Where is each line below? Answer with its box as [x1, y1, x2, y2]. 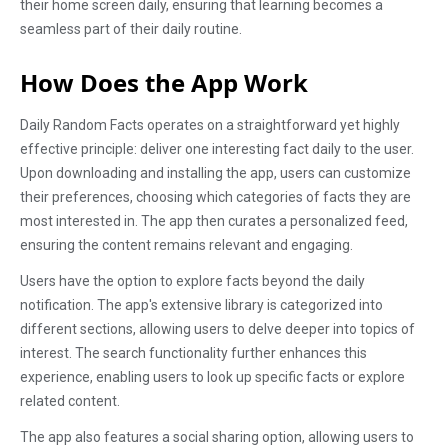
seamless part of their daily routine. [20, 21, 242, 37]
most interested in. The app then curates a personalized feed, [20, 213, 408, 229]
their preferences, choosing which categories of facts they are [20, 189, 411, 205]
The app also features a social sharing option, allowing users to [20, 429, 414, 445]
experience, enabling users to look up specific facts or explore [20, 369, 405, 385]
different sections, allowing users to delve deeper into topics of [20, 321, 415, 337]
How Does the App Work [20, 66, 308, 99]
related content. [20, 393, 120, 409]
